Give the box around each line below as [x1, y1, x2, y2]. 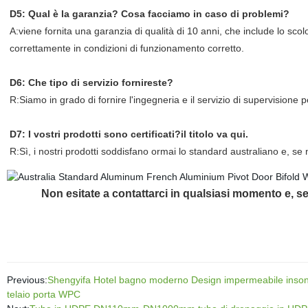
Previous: [6, 274, 47, 285]
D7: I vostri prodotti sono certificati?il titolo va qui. [9, 129, 248, 140]
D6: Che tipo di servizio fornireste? [9, 77, 173, 88]
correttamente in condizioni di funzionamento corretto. [9, 43, 244, 54]
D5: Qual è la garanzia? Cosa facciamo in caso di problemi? [9, 8, 289, 19]
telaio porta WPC [6, 289, 80, 300]
